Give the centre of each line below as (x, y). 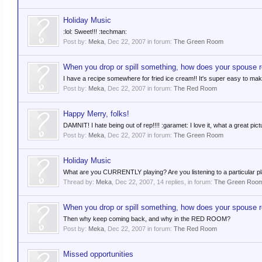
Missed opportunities (98, 254)
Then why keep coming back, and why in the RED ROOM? (147, 219)
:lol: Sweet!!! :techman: (95, 32)
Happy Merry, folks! (96, 114)
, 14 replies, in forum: (184, 182)
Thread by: (80, 182)
